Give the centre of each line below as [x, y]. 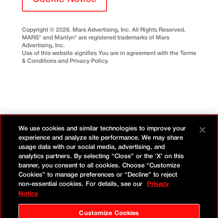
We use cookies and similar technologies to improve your [102, 129]
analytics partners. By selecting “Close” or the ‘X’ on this [101, 156]
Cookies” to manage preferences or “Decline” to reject [98, 175]
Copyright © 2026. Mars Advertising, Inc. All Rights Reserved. [103, 30]
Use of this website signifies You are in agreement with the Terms [109, 54]
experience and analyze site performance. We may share [101, 138]
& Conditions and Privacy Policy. [65, 61]
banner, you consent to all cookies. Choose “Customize [100, 166]
